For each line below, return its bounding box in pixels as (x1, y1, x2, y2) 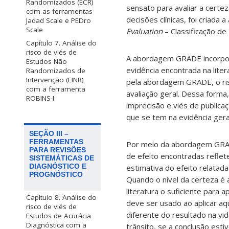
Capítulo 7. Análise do (26, 38, 97, 48)
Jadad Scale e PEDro (26, 16, 91, 26)
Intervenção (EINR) (26, 75, 84, 85)
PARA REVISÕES (29, 146, 86, 154)
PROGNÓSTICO (29, 170, 83, 179)
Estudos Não (26, 57, 67, 66)
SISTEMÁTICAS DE (29, 154, 94, 163)
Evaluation (126, 26, 165, 37)
